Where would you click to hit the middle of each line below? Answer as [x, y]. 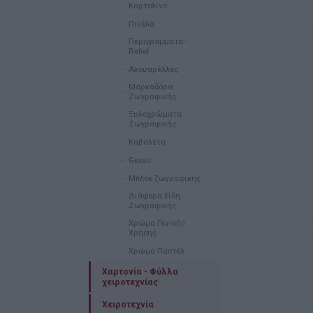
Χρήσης [143, 233]
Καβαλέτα [147, 141]
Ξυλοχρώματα [155, 114]
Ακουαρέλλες [153, 69]
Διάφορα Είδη [154, 196]
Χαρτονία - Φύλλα [140, 271]
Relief [139, 51]
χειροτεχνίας [130, 282]
